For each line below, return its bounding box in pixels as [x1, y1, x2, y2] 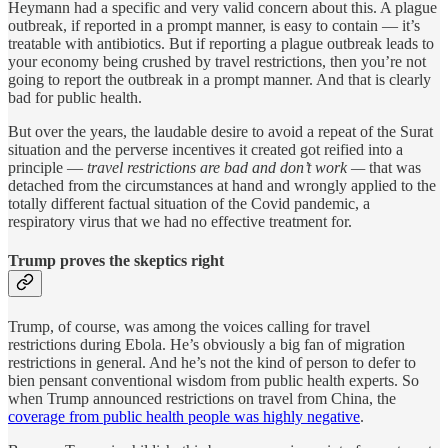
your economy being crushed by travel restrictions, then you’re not [8, 52, 426, 70]
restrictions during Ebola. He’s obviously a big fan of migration [8, 336, 405, 354]
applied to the [351, 176, 436, 194]
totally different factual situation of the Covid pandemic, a [8, 194, 370, 212]
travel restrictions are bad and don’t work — [87, 158, 369, 176]
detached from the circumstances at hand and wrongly [8, 176, 347, 194]
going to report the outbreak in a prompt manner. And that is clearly [8, 70, 431, 88]
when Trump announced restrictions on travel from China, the [8, 390, 396, 408]
